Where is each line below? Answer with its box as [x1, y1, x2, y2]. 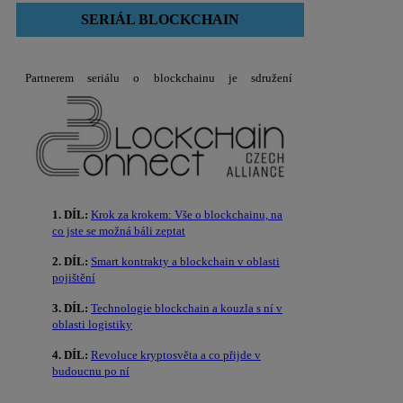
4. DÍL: [52, 347, 88, 362]
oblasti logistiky [52, 317, 132, 331]
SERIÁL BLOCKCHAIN [81, 11, 239, 27]
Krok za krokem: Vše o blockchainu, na [91, 207, 282, 221]
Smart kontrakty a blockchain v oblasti [91, 254, 280, 268]
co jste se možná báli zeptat [52, 223, 185, 237]
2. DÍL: [52, 254, 88, 268]
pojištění [52, 270, 95, 284]
